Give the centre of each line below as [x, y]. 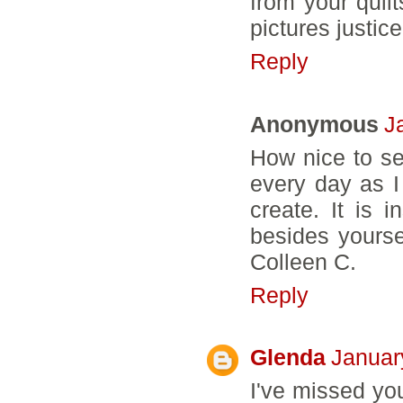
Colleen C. [303, 261]
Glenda [288, 357]
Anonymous [314, 124]
